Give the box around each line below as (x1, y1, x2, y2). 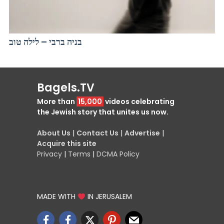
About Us (37, 128, 70, 138)
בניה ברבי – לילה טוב (9, 35, 82, 48)
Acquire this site (37, 138, 96, 149)
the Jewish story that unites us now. (37, 107, 168, 117)
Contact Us (76, 128, 118, 138)
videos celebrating (103, 96, 174, 107)
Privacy (37, 149, 62, 159)
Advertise (124, 128, 160, 138)
